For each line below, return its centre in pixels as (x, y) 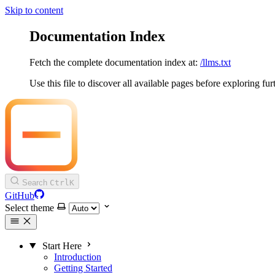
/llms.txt (215, 62)
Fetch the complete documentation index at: (115, 62)
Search (35, 182)
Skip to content (34, 10)
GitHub (20, 195)
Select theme (29, 207)
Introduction (78, 257)
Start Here (62, 246)
